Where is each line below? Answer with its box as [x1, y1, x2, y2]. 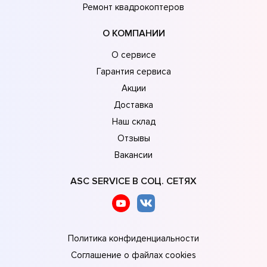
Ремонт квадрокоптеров [83, 1, 184, 13]
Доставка [114, 99, 153, 110]
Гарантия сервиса [96, 66, 171, 77]
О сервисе [111, 49, 156, 60]
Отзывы [117, 132, 150, 144]
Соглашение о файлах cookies [71, 249, 196, 260]
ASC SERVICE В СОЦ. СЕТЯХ [70, 175, 197, 187]
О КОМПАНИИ [102, 27, 165, 39]
